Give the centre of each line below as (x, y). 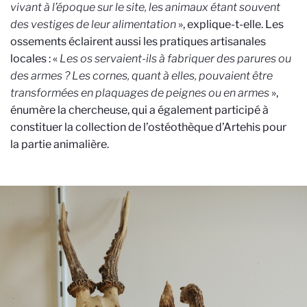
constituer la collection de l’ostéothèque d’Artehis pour (148, 127)
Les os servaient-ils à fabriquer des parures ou (175, 59)
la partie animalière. (60, 144)
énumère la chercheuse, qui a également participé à (139, 110)
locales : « (35, 59)
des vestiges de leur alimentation (93, 24)
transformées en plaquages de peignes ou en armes (140, 93)
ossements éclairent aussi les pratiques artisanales (138, 41)
